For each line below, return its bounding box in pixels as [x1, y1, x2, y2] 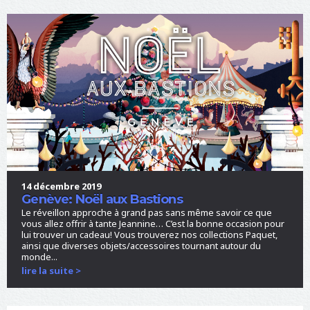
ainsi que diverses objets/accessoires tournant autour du [21, 239, 262, 253]
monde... [21, 250, 58, 264]
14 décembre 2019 [21, 179, 102, 192]
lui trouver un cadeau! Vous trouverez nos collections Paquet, [21, 228, 278, 241]
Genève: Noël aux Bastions [21, 190, 183, 207]
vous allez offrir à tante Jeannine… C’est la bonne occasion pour [21, 217, 285, 230]
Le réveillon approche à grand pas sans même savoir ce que [21, 206, 273, 219]
